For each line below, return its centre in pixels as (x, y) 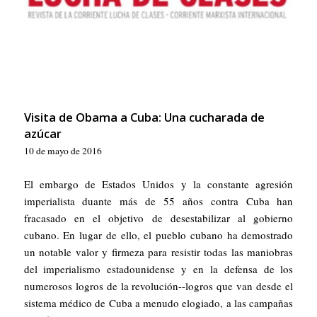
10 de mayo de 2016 (63, 150)
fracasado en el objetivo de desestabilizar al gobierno (158, 218)
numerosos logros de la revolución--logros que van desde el (158, 286)
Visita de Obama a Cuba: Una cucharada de (144, 117)
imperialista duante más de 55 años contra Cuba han (158, 201)
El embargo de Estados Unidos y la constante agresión (158, 184)
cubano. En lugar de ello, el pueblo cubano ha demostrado (158, 235)
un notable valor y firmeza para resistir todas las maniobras (158, 252)
